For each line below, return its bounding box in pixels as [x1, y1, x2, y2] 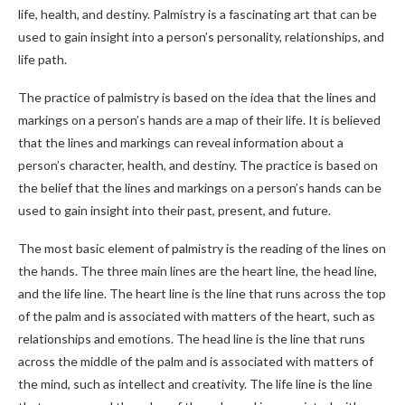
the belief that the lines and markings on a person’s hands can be [18, 180, 381, 195]
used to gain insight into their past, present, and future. [18, 202, 331, 218]
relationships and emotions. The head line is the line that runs [18, 331, 365, 346]
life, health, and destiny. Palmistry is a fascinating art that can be [18, 6, 377, 22]
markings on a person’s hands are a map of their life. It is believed [18, 112, 381, 127]
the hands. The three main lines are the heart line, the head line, [18, 263, 377, 278]
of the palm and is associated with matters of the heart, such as [18, 308, 375, 324]
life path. [18, 52, 67, 67]
